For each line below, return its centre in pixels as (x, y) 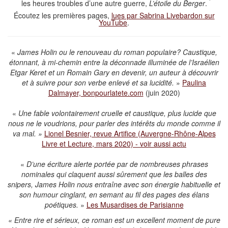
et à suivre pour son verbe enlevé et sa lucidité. (98, 83)
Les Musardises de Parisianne (135, 205)
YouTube (113, 23)
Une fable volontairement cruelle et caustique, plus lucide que (117, 113)
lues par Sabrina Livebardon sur (163, 16)
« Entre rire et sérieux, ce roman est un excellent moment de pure (114, 220)
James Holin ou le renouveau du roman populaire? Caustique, (117, 52)
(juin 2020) (162, 93)
